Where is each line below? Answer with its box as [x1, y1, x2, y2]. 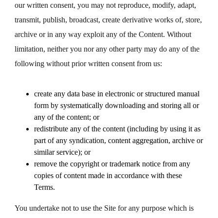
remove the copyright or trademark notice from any [34, 160, 190, 168]
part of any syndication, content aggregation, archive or [34, 136, 203, 145]
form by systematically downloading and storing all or [34, 101, 199, 109]
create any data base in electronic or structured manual [34, 90, 200, 98]
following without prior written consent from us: [15, 59, 162, 68]
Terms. [34, 183, 55, 191]
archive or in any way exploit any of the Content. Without [15, 30, 191, 38]
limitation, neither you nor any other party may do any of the [15, 45, 200, 53]
